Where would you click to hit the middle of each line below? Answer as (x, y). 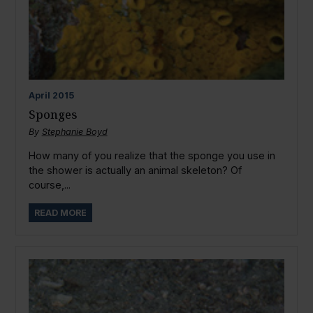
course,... (49, 185)
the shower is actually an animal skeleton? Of (135, 170)
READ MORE (60, 212)
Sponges (53, 114)
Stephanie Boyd (74, 131)
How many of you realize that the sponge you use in (152, 156)
